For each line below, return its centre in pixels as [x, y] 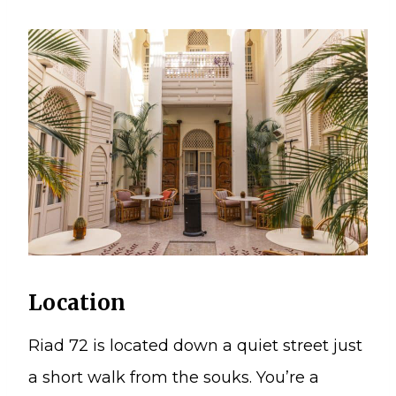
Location [77, 302]
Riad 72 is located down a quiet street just [195, 345]
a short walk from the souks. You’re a [174, 377]
